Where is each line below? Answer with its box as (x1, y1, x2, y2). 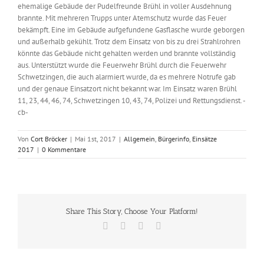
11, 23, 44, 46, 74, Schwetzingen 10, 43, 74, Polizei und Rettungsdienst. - (18, 95, 246, 106)
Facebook (108, 220, 144, 230)
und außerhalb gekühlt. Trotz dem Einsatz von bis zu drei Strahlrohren (18, 37, 240, 47)
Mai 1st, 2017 (75, 134, 116, 144)
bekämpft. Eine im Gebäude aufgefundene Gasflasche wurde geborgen (18, 25, 245, 35)
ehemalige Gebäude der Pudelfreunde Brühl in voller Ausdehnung (18, 1, 232, 12)
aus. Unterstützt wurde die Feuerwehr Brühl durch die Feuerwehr (18, 60, 226, 71)
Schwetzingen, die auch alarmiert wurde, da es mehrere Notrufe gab (18, 72, 236, 82)
